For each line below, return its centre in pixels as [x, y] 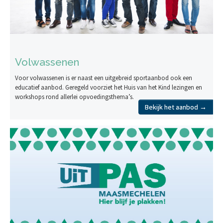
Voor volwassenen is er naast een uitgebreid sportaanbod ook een [104, 78]
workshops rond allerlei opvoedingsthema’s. [74, 97]
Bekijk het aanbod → [176, 107]
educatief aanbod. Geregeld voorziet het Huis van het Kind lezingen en [109, 87]
